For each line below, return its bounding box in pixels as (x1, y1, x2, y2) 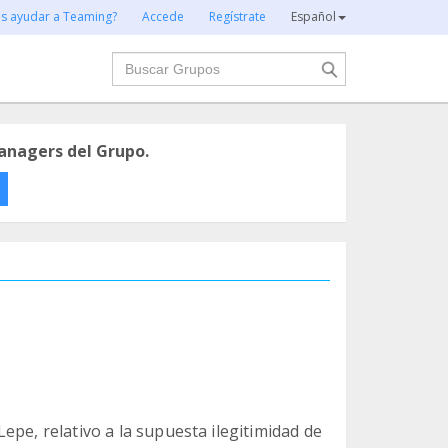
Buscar (110, 51, 164, 73)
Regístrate (209, 8, 266, 25)
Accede (142, 8, 184, 25)
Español (291, 8, 336, 25)
